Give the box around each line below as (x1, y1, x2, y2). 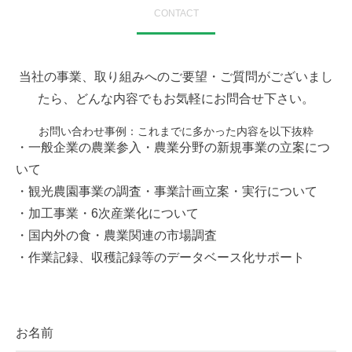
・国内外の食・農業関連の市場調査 (16, 228, 217, 242)
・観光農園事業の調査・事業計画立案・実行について (16, 184, 317, 198)
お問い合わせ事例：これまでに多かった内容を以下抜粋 (38, 124, 313, 137)
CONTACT (153, 7, 199, 19)
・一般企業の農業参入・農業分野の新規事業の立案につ (16, 140, 330, 154)
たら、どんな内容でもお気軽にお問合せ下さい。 (38, 91, 314, 105)
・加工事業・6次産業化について (16, 206, 199, 220)
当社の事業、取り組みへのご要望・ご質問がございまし (19, 69, 333, 83)
